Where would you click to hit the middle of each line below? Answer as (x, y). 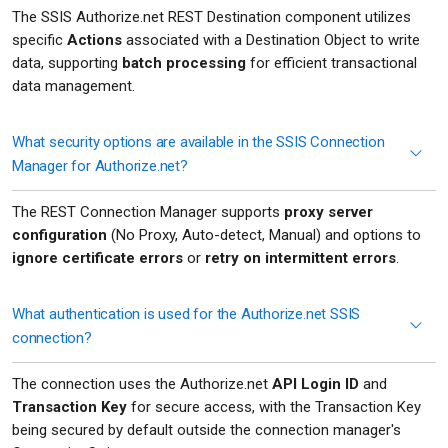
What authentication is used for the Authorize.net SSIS (186, 314)
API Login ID (315, 384)
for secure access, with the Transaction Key (274, 407)
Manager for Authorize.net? (100, 166)
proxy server (328, 212)
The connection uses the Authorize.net (142, 384)
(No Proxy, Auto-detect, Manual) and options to (264, 235)
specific (39, 40)
